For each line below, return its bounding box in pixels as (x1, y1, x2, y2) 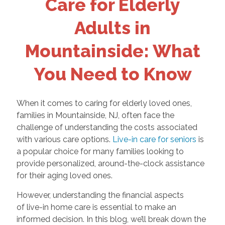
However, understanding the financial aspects (16, 190, 184, 200)
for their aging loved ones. (16, 171, 115, 181)
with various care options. (16, 135, 113, 145)
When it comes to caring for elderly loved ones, (16, 98, 192, 108)
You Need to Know (33, 63, 192, 84)
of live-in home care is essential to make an (16, 202, 176, 212)
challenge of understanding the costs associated (16, 123, 197, 133)
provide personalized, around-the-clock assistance (16, 159, 204, 169)
